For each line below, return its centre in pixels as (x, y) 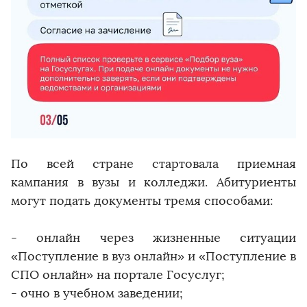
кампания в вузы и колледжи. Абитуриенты (153, 183)
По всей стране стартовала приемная (153, 164)
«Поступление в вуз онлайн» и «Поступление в (153, 257)
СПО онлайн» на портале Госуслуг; (118, 275)
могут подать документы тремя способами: (142, 201)
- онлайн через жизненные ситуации (153, 238)
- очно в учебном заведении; (97, 294)
